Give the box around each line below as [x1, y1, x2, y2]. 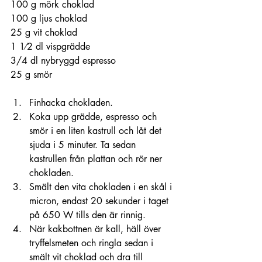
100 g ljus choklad [11, 12, 90, 25]
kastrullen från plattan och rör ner [29, 153, 165, 166]
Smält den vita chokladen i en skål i [29, 181, 175, 194]
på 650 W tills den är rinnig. [29, 209, 146, 222]
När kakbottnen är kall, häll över [29, 223, 164, 236]
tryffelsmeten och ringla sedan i [29, 237, 156, 250]
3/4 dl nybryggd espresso [11, 54, 116, 67]
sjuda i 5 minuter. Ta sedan [29, 139, 139, 151]
